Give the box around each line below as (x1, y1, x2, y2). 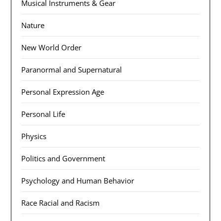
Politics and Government (21, 153, 106, 164)
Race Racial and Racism (21, 198, 100, 208)
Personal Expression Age (21, 87, 105, 97)
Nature (21, 20, 45, 31)
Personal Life (21, 109, 66, 119)
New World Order (21, 42, 82, 53)
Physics (21, 131, 47, 142)
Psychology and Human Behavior (21, 176, 135, 186)
